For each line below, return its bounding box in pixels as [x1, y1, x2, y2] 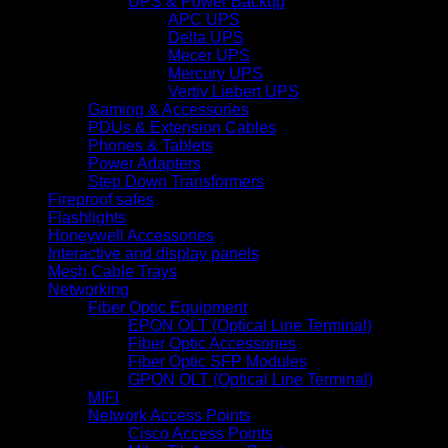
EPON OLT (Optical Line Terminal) [128, 316, 372, 334]
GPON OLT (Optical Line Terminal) [128, 370, 373, 388]
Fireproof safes [48, 190, 154, 208]
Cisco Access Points [128, 424, 273, 442]
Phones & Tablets [88, 136, 213, 154]
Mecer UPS [168, 46, 250, 64]
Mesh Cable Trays [48, 262, 177, 280]
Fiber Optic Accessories [128, 334, 296, 352]
